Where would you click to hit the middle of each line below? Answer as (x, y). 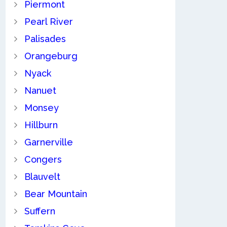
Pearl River (48, 22)
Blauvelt (42, 177)
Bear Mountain (55, 194)
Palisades (45, 39)
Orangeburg (51, 56)
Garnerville (48, 142)
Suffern (40, 211)
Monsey (41, 108)
